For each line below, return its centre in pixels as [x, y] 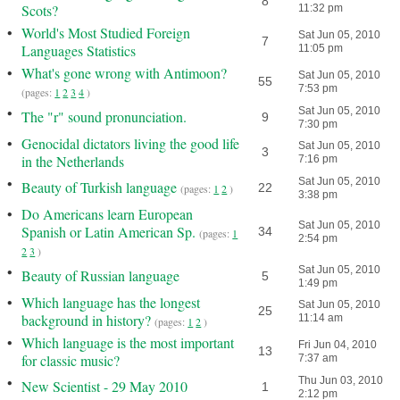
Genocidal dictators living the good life [131, 143]
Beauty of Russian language [101, 275]
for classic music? [71, 360]
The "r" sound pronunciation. [104, 117]
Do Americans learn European [108, 214]
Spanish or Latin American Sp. [109, 232]
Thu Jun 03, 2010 [340, 380]
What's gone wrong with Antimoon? [125, 73]
